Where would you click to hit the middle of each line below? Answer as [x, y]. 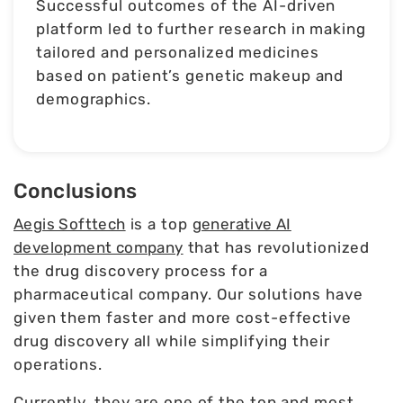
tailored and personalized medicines [178, 53]
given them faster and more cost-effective [183, 318]
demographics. [94, 99]
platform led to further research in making [201, 29]
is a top [159, 224]
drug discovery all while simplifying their [172, 341]
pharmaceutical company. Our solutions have [188, 295]
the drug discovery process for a [141, 271]
